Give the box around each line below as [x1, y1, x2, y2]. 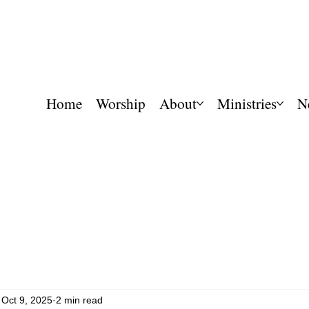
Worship [96, 93, 146, 113]
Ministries [217, 93, 277, 113]
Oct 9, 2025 [1, 295, 52, 306]
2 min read [56, 295, 103, 306]
